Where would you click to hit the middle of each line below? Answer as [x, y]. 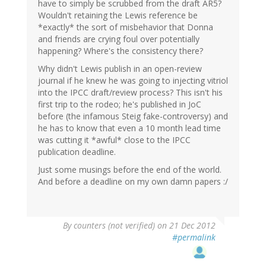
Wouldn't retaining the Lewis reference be [118, 15]
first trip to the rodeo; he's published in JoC [120, 104]
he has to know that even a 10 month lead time [129, 128]
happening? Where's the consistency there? [121, 51]
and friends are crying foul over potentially [119, 39]
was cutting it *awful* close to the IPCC [114, 140]
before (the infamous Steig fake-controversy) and [133, 116]
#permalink [194, 237]
